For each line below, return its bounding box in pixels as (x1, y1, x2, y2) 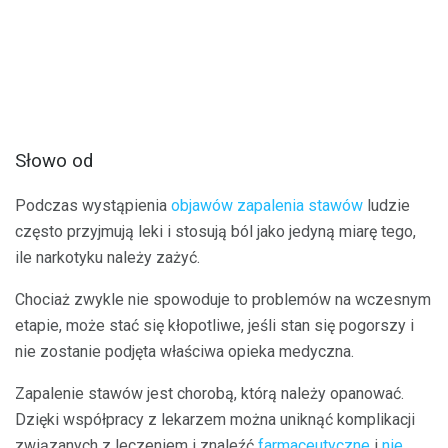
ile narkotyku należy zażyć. (15, 247, 200, 267)
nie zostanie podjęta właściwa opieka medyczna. (15, 341, 354, 361)
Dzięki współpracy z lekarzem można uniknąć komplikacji (15, 409, 415, 429)
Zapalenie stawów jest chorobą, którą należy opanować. (15, 383, 404, 403)
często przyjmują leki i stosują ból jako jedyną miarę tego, (15, 221, 416, 241)
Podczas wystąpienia (15, 195, 171, 215)
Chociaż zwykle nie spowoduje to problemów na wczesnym (15, 289, 431, 309)
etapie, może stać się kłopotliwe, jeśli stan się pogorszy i (15, 315, 414, 335)
